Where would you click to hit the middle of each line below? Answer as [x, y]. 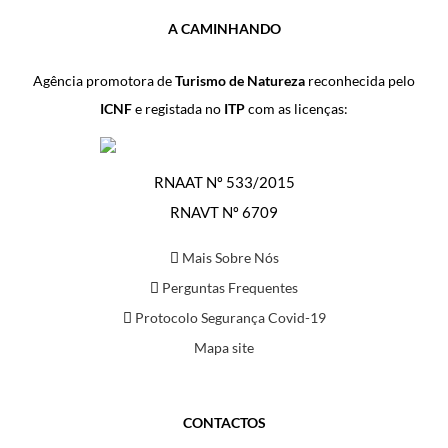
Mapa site [224, 348]
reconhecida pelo [360, 80]
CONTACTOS [224, 423]
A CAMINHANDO [224, 28]
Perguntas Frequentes [228, 288]
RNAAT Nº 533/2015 [224, 182]
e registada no [178, 108]
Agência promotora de [104, 80]
